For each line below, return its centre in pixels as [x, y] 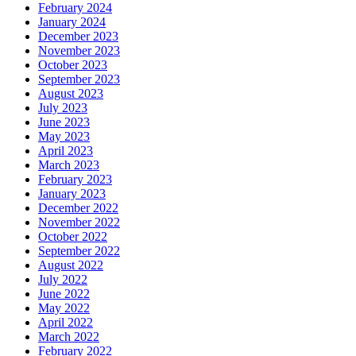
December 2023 [78, 37]
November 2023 [79, 51]
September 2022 [79, 251]
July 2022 [63, 280]
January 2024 [72, 22]
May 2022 [64, 308]
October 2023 [73, 65]
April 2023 [66, 151]
